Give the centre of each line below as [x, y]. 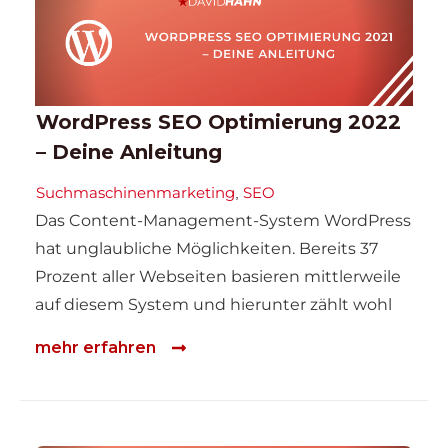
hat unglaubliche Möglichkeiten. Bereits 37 [206, 249]
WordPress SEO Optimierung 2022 [218, 122]
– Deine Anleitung [129, 152]
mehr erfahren [95, 347]
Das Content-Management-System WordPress [223, 221]
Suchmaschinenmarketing [135, 193]
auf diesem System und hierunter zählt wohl [213, 305]
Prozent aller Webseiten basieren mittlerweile [218, 277]
